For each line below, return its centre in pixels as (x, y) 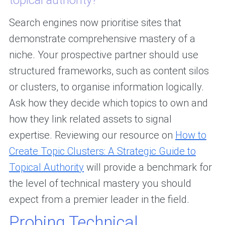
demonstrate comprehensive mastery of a (102, 39)
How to (191, 135)
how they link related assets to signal (90, 119)
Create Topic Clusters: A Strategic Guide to (102, 151)
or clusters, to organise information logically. (106, 87)
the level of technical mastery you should (100, 184)
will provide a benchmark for (148, 167)
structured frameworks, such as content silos (109, 71)
